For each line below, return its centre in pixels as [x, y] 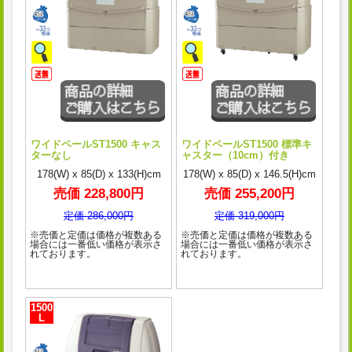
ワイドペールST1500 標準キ [247, 144]
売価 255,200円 [249, 193]
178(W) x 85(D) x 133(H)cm [99, 174]
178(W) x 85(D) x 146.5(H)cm [249, 174]
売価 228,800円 [99, 193]
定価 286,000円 [99, 215]
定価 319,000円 [249, 215]
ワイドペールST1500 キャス [96, 144]
